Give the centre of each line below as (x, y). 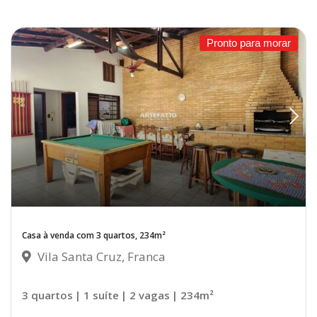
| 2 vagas (145, 295)
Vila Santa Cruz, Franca (100, 257)
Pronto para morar (249, 43)
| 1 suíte (97, 295)
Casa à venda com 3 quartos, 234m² (94, 236)
